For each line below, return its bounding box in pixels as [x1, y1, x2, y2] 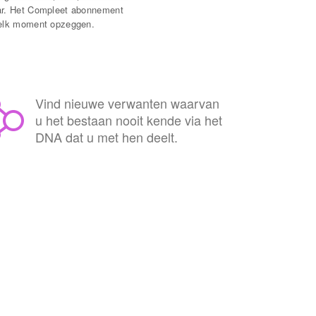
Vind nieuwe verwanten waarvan [35, 94, 219, 112]
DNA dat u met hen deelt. [35, 128, 178, 146]
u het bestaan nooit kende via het [35, 111, 222, 129]
